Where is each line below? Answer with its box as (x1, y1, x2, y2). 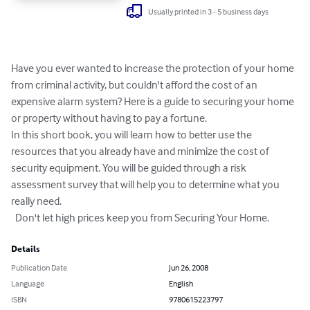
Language (11, 278, 44, 289)
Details (11, 244, 40, 255)
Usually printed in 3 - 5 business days (148, 6, 269, 17)
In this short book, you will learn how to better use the (11, 127, 254, 142)
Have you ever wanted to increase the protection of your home (11, 61, 296, 75)
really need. (11, 194, 62, 208)
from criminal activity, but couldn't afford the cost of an (11, 77, 259, 92)
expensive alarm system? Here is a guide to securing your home (11, 94, 296, 109)
